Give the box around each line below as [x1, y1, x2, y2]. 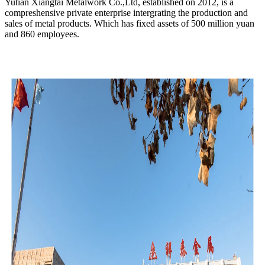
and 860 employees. [5, 28, 79, 39]
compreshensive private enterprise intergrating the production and [5, 7, 248, 18]
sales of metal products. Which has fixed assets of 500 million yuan [5, 18, 254, 28]
